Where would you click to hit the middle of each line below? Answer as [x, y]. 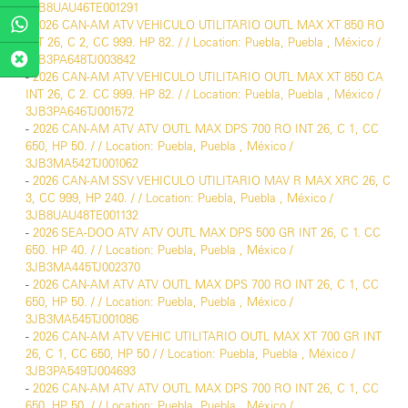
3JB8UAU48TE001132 [82, 215]
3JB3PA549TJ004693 [81, 371]
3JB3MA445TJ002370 [83, 267]
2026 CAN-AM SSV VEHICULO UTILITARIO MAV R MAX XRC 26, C [212, 181]
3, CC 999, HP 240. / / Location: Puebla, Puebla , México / [179, 198]
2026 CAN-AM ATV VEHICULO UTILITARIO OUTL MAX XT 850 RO [209, 25]
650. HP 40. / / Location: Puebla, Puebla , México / [159, 250]
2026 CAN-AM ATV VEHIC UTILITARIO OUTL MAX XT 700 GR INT [207, 337]
